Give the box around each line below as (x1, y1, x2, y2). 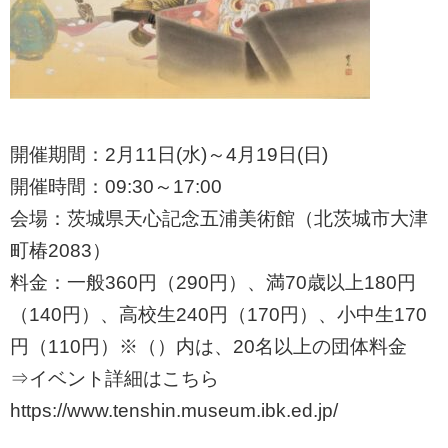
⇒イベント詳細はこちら (10, 368, 219, 390)
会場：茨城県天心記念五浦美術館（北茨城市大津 (10, 208, 428, 230)
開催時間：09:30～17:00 (10, 176, 222, 198)
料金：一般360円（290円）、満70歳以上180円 (10, 272, 416, 294)
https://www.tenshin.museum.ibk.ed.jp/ (10, 400, 338, 422)
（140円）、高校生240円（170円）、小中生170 (10, 304, 427, 326)
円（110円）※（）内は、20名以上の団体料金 (10, 336, 407, 358)
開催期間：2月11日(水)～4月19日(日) (10, 144, 328, 166)
